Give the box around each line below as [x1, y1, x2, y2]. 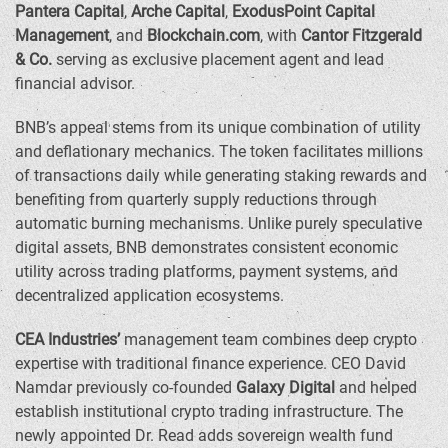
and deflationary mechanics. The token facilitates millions [15, 142, 423, 161]
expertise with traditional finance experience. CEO [15, 354, 365, 373]
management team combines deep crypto [120, 330, 417, 349]
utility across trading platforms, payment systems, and [15, 262, 398, 281]
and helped [335, 378, 417, 397]
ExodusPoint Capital [232, 2, 375, 21]
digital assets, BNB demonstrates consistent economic [15, 238, 398, 257]
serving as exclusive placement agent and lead [52, 50, 384, 69]
